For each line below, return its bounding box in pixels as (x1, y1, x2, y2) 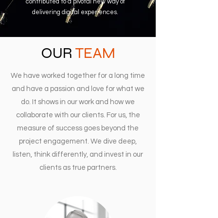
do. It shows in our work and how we (21, 98, 135, 106)
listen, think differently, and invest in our (13, 151, 143, 158)
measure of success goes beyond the (17, 125, 139, 132)
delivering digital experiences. (32, 9, 118, 16)
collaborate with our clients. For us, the (16, 111, 140, 119)
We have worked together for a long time (11, 72, 145, 79)
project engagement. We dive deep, (19, 138, 137, 145)
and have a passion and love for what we (11, 85, 145, 92)
